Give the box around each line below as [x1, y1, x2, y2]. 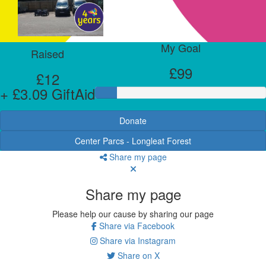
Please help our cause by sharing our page [52, 207, 214, 220]
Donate [119, 114, 147, 126]
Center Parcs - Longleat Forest [75, 134, 191, 147]
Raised [31, 45, 64, 61]
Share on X [115, 249, 160, 261]
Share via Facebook [97, 219, 175, 232]
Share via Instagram [97, 234, 176, 246]
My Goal [160, 39, 201, 55]
